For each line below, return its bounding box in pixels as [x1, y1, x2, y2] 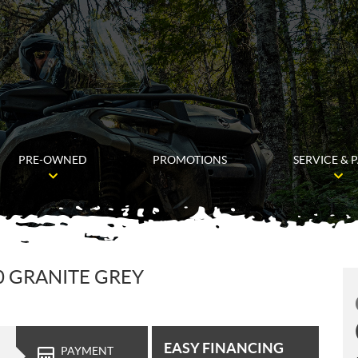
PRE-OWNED [18, 153, 88, 166]
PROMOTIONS [153, 153, 228, 166]
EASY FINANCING [164, 339, 284, 356]
